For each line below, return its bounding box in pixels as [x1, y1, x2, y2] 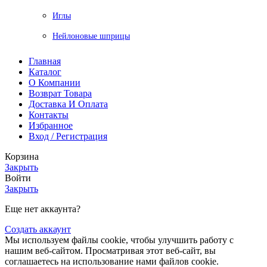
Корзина [5, 151, 39, 162]
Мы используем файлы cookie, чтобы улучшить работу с [5, 234, 234, 245]
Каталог [29, 66, 61, 77]
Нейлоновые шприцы [52, 31, 130, 41]
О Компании [29, 77, 80, 88]
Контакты [29, 109, 69, 120]
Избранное [29, 120, 73, 131]
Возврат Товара [29, 88, 92, 98]
